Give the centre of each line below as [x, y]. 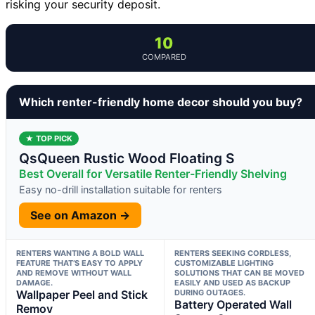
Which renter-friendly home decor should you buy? [161, 102]
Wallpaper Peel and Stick [82, 295]
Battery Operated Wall [233, 305]
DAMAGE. [34, 283]
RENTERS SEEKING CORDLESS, [232, 253]
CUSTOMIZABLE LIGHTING [224, 263]
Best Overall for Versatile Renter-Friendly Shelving [153, 174]
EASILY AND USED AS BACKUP [232, 283]
